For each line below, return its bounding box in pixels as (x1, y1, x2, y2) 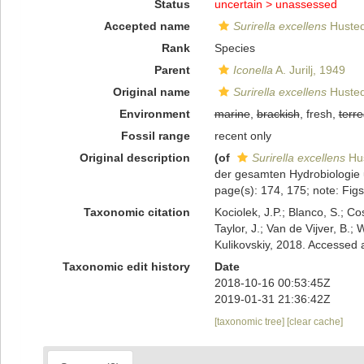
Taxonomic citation (83, 206, 190, 219)
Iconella (232, 63, 273, 76)
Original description (79, 151, 190, 164)
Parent (154, 63, 190, 76)
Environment (119, 107, 190, 120)
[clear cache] (286, 316, 343, 327)
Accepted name (103, 19, 190, 32)
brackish (256, 107, 300, 120)
